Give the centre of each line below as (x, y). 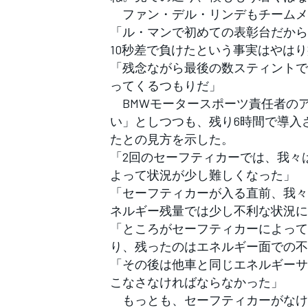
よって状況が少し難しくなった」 (203, 175)
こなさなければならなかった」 (197, 282)
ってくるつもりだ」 (166, 86)
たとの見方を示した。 (172, 139)
